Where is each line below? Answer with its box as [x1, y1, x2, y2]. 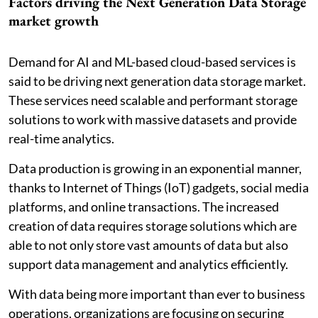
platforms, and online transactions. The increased [9, 198, 279, 214]
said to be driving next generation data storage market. [9, 72, 306, 89]
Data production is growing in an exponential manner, [9, 160, 302, 176]
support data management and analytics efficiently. [9, 256, 288, 272]
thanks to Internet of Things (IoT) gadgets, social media [9, 179, 309, 195]
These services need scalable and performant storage [9, 92, 297, 108]
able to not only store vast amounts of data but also [9, 236, 288, 253]
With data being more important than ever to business [9, 285, 305, 302]
